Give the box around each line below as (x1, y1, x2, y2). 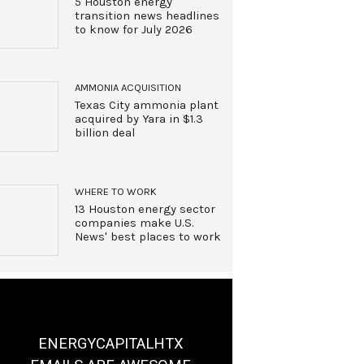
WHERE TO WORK (74, 184, 157, 197)
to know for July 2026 (74, 22, 193, 37)
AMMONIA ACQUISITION (74, 81, 181, 94)
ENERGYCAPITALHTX (37, 334, 184, 352)
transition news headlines (74, 8, 219, 23)
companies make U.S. (74, 215, 194, 230)
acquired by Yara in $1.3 (74, 112, 203, 127)
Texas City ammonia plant (74, 98, 219, 113)
